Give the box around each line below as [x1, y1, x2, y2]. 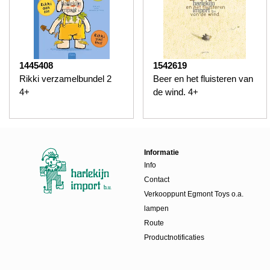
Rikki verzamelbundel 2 [19, 73, 111, 84]
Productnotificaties [144, 233, 204, 242]
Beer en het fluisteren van [152, 73, 253, 84]
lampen [144, 204, 169, 213]
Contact [144, 175, 169, 184]
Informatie [144, 148, 179, 157]
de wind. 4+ [152, 86, 198, 97]
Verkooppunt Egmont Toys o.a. [144, 189, 243, 198]
